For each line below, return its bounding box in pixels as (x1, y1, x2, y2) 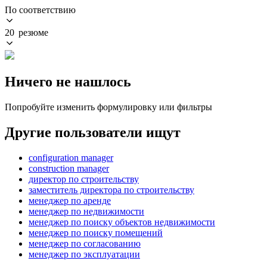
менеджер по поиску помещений (29, 227, 163, 238)
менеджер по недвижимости (29, 206, 144, 216)
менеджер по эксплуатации (29, 249, 140, 259)
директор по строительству (29, 173, 139, 184)
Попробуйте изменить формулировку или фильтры (5, 101, 212, 112)
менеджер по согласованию (29, 238, 141, 249)
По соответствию (5, 4, 76, 15)
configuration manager (29, 152, 113, 163)
